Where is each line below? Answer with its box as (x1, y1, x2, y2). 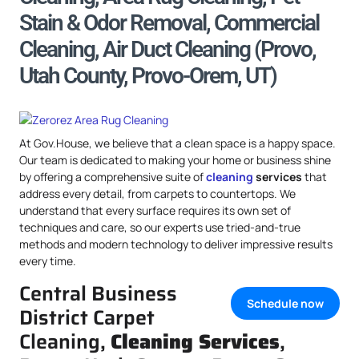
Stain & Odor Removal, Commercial (19, 10, 319, 36)
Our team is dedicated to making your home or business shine (19, 152, 331, 167)
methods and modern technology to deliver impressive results (19, 236, 333, 252)
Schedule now (247, 296, 324, 312)
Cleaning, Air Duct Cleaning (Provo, (19, 36, 316, 63)
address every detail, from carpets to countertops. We (19, 186, 296, 201)
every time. (19, 253, 76, 268)
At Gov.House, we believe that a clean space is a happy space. (19, 135, 336, 151)
